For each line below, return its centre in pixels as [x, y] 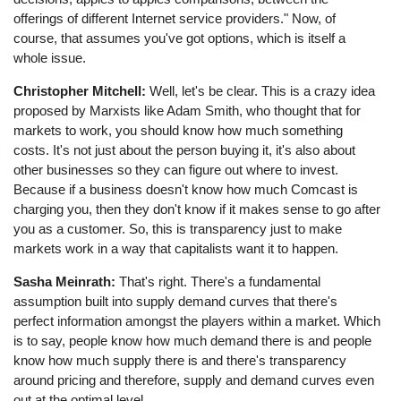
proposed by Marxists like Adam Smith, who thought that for [188, 110]
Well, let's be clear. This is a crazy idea [261, 90]
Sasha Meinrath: [65, 282]
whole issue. [50, 57]
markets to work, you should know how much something [179, 130]
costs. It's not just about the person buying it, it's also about [185, 149]
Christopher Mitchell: [80, 90]
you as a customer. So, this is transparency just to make [178, 228]
